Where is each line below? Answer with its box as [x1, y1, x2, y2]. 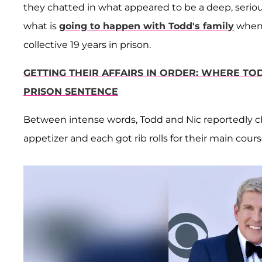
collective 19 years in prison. [23, 39, 151, 51]
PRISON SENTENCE [23, 86, 118, 98]
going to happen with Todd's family [59, 20, 234, 32]
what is [23, 20, 59, 32]
